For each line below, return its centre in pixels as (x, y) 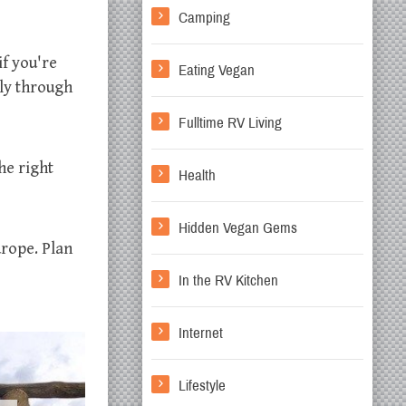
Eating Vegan (217, 70)
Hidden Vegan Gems (238, 228)
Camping (204, 18)
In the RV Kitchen (228, 280)
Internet (201, 333)
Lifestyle (202, 386)
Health (197, 175)
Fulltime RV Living (230, 123)
